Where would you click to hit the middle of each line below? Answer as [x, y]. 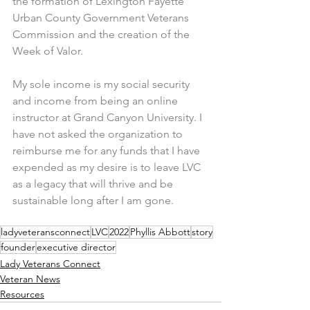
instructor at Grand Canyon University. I [109, 117]
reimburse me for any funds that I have [108, 151]
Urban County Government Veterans [102, 18]
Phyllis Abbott [160, 232]
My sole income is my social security [102, 84]
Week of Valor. [48, 51]
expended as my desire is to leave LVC [108, 167]
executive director [76, 247]
